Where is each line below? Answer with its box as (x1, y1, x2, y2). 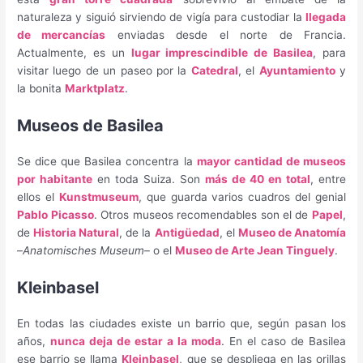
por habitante (17, 172, 93, 186)
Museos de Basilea (17, 115, 164, 135)
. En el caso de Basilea (221, 334, 346, 348)
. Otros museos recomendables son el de (93, 207, 312, 221)
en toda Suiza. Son (92, 172, 206, 186)
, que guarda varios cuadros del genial (138, 190, 346, 203)
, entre (310, 172, 346, 186)
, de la (119, 225, 155, 239)
